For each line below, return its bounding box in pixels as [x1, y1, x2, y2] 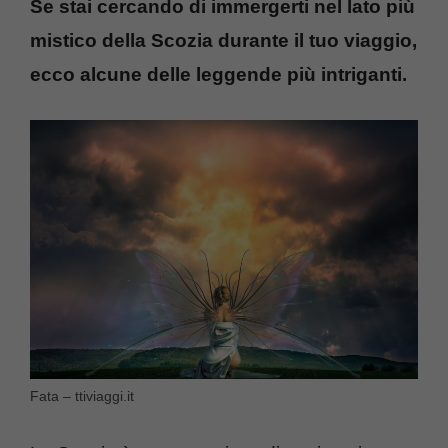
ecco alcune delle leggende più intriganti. [30, 63, 407, 85]
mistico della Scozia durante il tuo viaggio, [30, 29, 417, 51]
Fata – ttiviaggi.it [30, 387, 134, 404]
